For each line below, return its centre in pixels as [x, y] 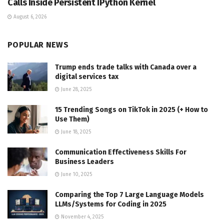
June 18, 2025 [75, 132]
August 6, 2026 [29, 17]
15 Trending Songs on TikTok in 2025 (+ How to [131, 109]
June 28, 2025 [75, 89]
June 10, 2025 [76, 174]
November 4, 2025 [81, 217]
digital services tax [87, 76]
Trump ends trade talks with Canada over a [126, 67]
